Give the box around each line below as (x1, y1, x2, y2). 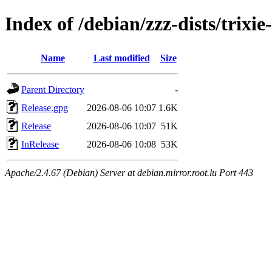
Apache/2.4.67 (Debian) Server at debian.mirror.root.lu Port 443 (5, 167, 253, 178)
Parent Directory (21, 84, 84, 95)
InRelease (21, 138, 59, 149)
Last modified (93, 52, 150, 63)
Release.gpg (21, 102, 68, 113)
